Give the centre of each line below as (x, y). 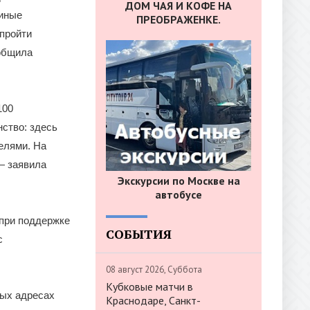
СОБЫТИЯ (139, 234)
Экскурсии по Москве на (179, 180)
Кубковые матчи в (149, 286)
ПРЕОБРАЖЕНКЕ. (179, 20)
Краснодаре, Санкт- (153, 300)
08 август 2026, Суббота (154, 269)
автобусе (179, 194)
